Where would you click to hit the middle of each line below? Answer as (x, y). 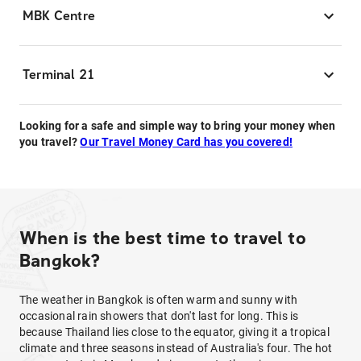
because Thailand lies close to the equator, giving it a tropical (174, 332)
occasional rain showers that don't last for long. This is (159, 316)
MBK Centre (59, 16)
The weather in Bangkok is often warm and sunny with (159, 300)
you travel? (50, 142)
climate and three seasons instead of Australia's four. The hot (176, 348)
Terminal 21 (59, 75)
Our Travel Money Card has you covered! (187, 142)
